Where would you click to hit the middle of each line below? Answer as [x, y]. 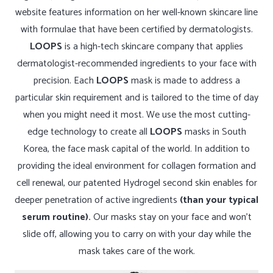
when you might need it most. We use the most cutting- [136, 115]
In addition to [221, 149]
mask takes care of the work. [136, 252]
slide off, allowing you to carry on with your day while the [136, 235]
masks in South [214, 132]
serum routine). [56, 218]
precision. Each [63, 81]
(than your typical [219, 200]
